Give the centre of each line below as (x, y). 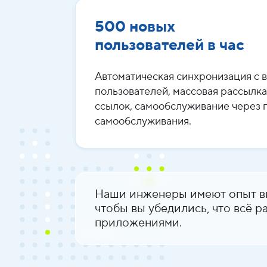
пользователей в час (170, 45)
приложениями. (138, 223)
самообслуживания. (143, 121)
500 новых (135, 27)
